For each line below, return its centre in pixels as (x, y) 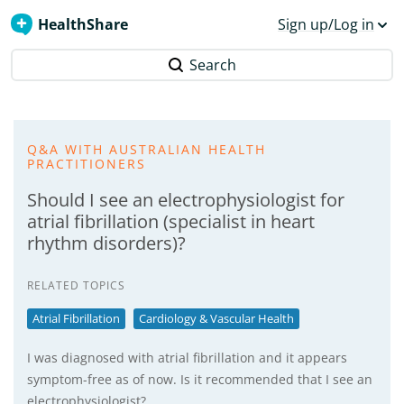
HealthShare (83, 24)
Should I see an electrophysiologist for (186, 200)
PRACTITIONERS (87, 164)
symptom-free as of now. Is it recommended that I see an (200, 379)
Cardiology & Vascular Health (216, 318)
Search (213, 65)
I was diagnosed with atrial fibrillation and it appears (187, 358)
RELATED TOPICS (76, 285)
